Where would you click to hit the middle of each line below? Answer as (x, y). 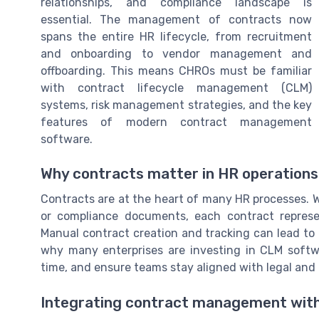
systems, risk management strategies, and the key (176, 105)
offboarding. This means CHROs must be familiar (176, 71)
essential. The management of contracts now (176, 20)
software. (67, 140)
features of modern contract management (176, 122)
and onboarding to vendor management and (176, 54)
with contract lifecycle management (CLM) (176, 88)
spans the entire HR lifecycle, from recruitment (176, 37)
